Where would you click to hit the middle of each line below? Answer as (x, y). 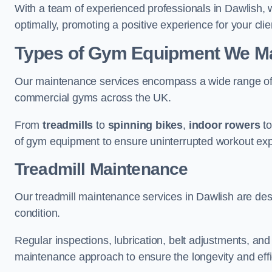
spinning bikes (145, 125)
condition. (38, 213)
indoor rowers (224, 125)
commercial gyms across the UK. (93, 98)
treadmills (68, 125)
